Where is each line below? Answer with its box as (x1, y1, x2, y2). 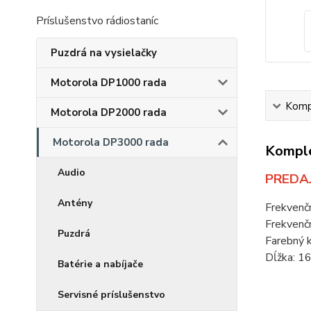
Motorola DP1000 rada (51, 76, 167, 90)
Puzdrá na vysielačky (51, 46, 157, 60)
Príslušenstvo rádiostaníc (36, 13, 158, 28)
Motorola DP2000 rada (51, 106, 167, 119)
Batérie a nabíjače (58, 258, 143, 271)
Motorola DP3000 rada (53, 135, 169, 149)
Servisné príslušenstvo (58, 288, 165, 301)
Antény (58, 196, 92, 210)
